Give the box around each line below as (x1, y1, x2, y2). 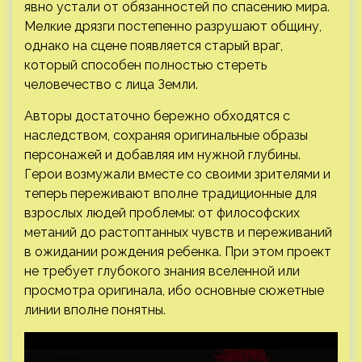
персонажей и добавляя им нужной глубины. (24, 146, 301, 162)
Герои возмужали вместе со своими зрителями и (24, 166, 330, 182)
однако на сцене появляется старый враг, (24, 37, 283, 53)
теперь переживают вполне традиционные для (24, 185, 317, 201)
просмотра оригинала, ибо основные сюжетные (24, 282, 324, 298)
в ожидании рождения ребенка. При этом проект (24, 243, 331, 259)
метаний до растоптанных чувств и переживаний (24, 224, 332, 240)
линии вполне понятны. (24, 301, 166, 318)
